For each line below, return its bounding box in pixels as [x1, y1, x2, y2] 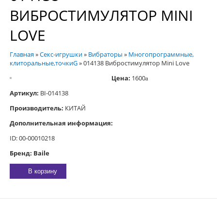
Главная [10, 50, 34, 59]
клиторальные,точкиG [10, 59, 77, 67]
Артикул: [10, 89, 39, 97]
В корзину [28, 168, 57, 175]
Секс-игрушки [40, 50, 82, 59]
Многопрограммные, [128, 50, 194, 59]
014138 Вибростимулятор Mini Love [83, 59, 189, 67]
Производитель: [10, 104, 63, 112]
